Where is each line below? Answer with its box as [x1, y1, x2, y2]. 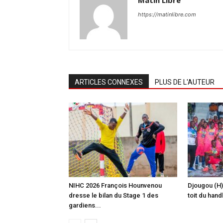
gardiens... [69, 202, 101, 209]
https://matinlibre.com [138, 11, 196, 18]
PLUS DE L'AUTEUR [155, 78, 215, 86]
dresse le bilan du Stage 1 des [69, 192, 158, 199]
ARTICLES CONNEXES [75, 78, 143, 86]
